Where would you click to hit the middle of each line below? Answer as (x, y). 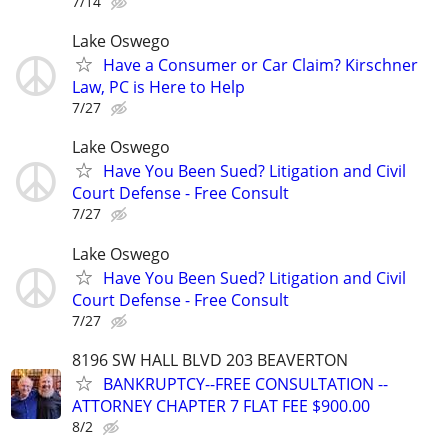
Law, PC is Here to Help (158, 87)
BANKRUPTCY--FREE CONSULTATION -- (245, 383)
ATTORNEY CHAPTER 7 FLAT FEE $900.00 (221, 405)
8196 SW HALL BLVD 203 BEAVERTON (210, 359)
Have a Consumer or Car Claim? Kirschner (260, 65)
